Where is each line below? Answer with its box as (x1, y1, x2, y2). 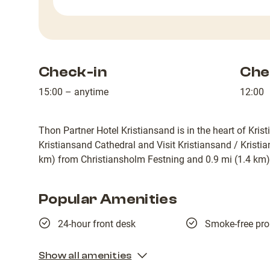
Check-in (39, 63, 107, 80)
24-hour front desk (58, 218, 136, 230)
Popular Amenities (39, 190, 178, 207)
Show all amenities (39, 250, 132, 261)
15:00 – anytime (39, 86, 108, 98)
